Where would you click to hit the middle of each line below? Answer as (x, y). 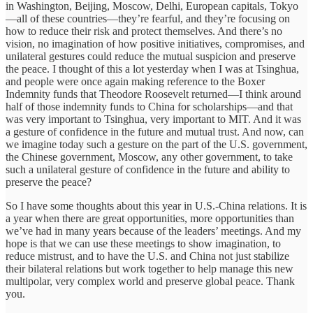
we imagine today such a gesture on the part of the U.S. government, (156, 145)
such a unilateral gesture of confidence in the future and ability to (148, 170)
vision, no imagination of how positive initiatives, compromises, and (155, 44)
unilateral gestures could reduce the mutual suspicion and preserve (151, 57)
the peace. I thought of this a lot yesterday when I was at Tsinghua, (152, 69)
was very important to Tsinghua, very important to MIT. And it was (153, 119)
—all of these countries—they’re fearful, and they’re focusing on (148, 19)
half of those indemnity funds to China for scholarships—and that (149, 107)
